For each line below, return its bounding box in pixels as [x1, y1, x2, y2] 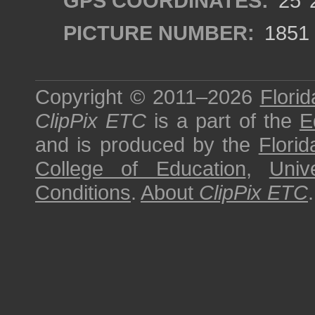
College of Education [35, 157, 246, 180]
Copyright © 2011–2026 [35, 85, 260, 108]
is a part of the [146, 109, 300, 132]
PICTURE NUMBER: [63, 21, 255, 44]
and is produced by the [35, 133, 259, 156]
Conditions [35, 181, 131, 204]
